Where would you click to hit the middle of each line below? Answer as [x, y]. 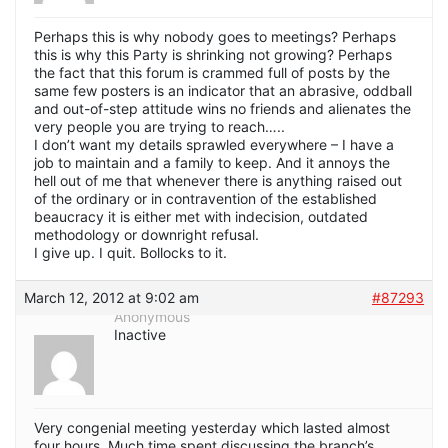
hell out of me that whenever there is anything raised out [218, 180]
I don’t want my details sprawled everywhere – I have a [214, 144]
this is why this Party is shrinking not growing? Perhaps [213, 54]
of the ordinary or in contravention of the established [205, 198]
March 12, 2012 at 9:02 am [111, 297]
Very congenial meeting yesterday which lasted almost [212, 427]
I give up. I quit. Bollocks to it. [130, 252]
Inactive [140, 334]
